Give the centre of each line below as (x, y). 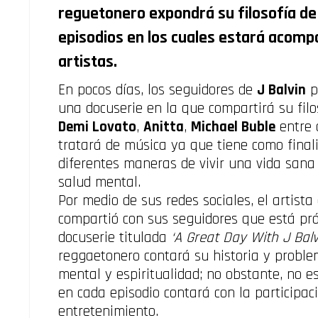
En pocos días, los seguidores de (158, 90)
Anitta (164, 127)
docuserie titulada (115, 238)
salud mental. (99, 182)
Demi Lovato (97, 127)
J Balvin (281, 90)
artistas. (88, 62)
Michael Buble (233, 127)
